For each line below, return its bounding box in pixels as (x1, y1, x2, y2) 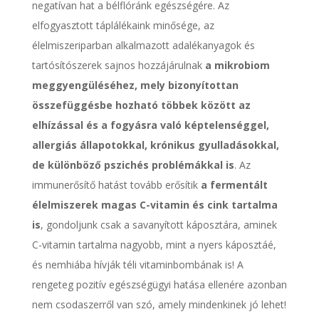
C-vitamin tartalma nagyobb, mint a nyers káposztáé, (31, 237, 276, 251)
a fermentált (200, 177, 268, 192)
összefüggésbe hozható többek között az (31, 98, 251, 112)
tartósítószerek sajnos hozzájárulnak (31, 58, 205, 72)
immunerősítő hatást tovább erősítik (31, 177, 201, 192)
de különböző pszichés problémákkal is (31, 157, 234, 172)
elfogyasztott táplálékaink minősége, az (31, 18, 214, 32)
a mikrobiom (204, 58, 270, 72)
